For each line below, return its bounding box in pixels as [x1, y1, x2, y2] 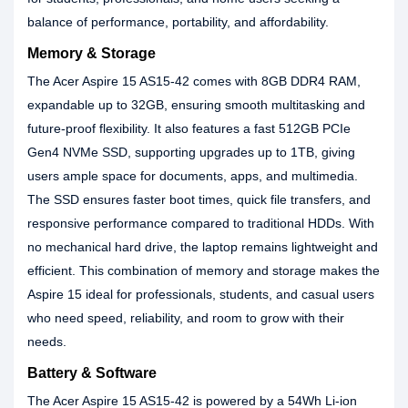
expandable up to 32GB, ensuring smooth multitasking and [27, 97, 365, 112]
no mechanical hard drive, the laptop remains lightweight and [27, 240, 378, 254]
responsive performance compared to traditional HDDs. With [27, 216, 374, 230]
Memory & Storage [27, 46, 156, 61]
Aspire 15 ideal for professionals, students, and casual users [27, 287, 374, 301]
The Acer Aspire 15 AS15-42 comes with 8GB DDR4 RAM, [27, 74, 361, 88]
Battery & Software [27, 365, 157, 381]
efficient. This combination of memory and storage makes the [27, 263, 380, 278]
